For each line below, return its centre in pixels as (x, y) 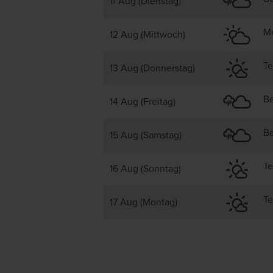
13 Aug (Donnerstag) (152, 68)
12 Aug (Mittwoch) (147, 35)
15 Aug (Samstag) (146, 135)
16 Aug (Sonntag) (145, 169)
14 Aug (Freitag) (143, 102)
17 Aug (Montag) (144, 202)
